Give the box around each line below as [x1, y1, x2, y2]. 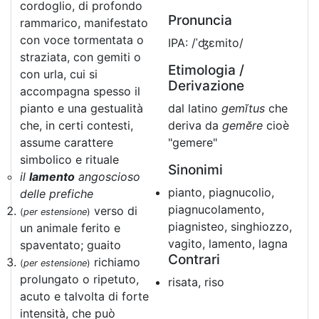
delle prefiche [20, 187, 93, 201]
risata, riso [168, 275, 224, 289]
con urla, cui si [20, 67, 98, 81]
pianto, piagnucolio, [168, 185, 274, 199]
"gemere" [168, 135, 217, 150]
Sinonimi [168, 162, 223, 178]
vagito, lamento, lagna [168, 236, 288, 251]
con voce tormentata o [20, 33, 144, 47]
